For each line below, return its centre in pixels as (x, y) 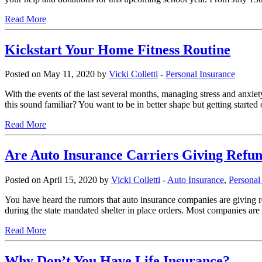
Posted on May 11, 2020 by (57, 74)
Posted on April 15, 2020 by (58, 180)
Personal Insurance (200, 74)
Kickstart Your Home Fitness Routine (118, 49)
